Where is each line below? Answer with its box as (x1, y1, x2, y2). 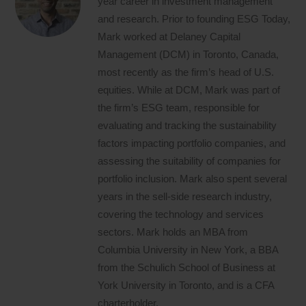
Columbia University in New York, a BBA (98, 243, 279, 255)
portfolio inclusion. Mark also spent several (98, 172, 288, 184)
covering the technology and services (98, 208, 264, 220)
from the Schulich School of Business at (98, 261, 276, 273)
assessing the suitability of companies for (98, 154, 281, 167)
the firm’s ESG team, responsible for (98, 101, 260, 113)
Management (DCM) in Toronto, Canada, (98, 48, 279, 60)
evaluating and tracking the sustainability (98, 119, 277, 131)
